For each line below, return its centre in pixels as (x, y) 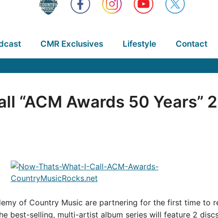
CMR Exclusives (72, 44)
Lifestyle (139, 44)
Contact (191, 44)
